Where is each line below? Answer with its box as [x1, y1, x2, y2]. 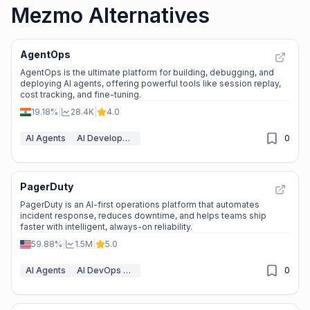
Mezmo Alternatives [11, 3, 210, 28]
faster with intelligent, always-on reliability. [20, 221, 192, 232]
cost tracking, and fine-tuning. [20, 89, 141, 100]
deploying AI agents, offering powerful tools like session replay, [20, 78, 281, 89]
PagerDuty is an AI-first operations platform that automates [20, 199, 259, 210]
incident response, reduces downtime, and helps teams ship [20, 210, 266, 221]
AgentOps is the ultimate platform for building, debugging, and [20, 67, 274, 77]
